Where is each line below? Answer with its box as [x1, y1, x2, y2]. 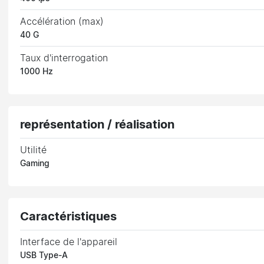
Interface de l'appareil [20, 237, 118, 247]
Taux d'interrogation [20, 53, 108, 63]
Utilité [20, 145, 47, 155]
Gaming [20, 159, 50, 168]
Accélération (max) [20, 16, 104, 27]
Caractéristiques [20, 210, 117, 223]
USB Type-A [20, 251, 68, 260]
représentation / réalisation [20, 118, 175, 131]
